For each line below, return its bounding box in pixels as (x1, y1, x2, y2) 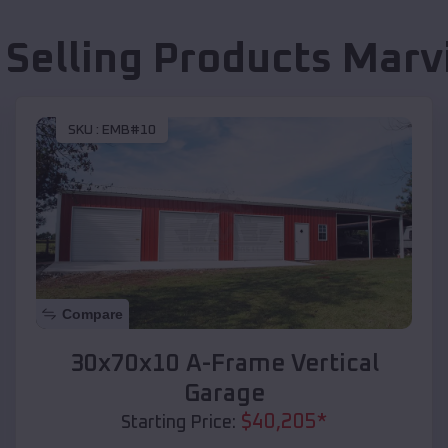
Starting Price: (121, 413, 236, 432)
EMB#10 (102, 123, 156, 138)
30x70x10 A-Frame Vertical (69, 351, 379, 376)
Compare (62, 305, 123, 322)
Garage (183, 381, 265, 406)
